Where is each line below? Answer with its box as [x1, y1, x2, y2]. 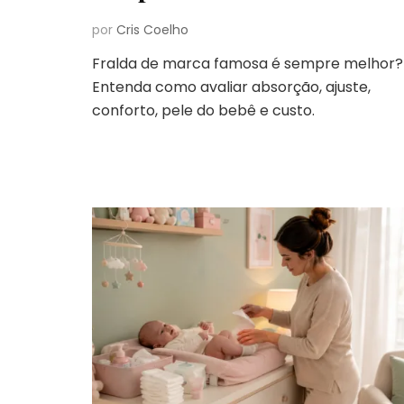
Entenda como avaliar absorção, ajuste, [92, 76, 371, 97]
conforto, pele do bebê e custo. [92, 99, 315, 121]
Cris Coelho [116, 20, 188, 39]
